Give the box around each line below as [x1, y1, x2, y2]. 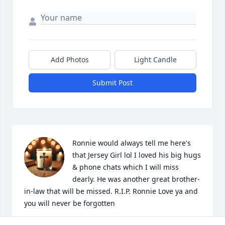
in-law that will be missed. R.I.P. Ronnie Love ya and [24, 186, 198, 196]
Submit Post [92, 78, 133, 88]
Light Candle [134, 55, 177, 65]
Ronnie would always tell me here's [72, 138, 191, 148]
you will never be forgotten [24, 198, 115, 208]
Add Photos [50, 55, 89, 65]
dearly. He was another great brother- [72, 174, 200, 184]
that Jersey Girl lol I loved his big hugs [72, 150, 201, 160]
